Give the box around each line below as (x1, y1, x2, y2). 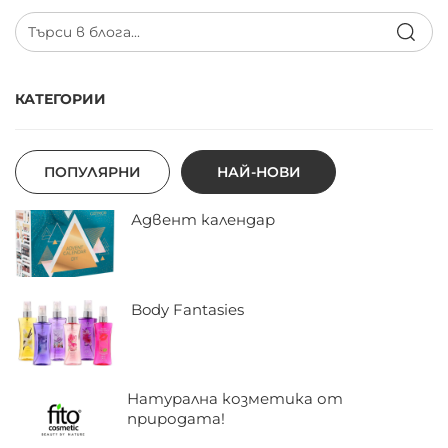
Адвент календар (131, 210, 275, 230)
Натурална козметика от (127, 388, 344, 408)
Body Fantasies (131, 299, 244, 319)
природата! (127, 408, 226, 428)
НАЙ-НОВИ (216, 163, 301, 182)
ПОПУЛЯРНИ (44, 163, 141, 182)
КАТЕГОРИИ (15, 90, 106, 109)
